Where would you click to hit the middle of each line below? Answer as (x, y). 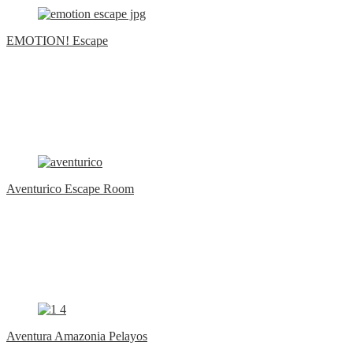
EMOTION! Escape (57, 41)
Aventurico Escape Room (70, 188)
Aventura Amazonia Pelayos (77, 336)
